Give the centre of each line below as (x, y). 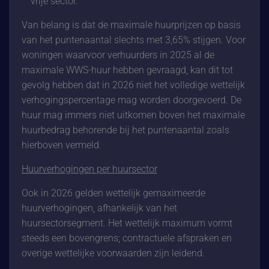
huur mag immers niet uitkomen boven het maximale (133, 115)
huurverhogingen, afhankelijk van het (99, 208)
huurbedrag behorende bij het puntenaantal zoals (125, 130)
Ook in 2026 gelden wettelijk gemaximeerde (113, 193)
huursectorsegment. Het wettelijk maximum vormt (127, 223)
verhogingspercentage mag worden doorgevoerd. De (131, 100)
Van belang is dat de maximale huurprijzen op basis (131, 25)
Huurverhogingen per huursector (89, 169)
